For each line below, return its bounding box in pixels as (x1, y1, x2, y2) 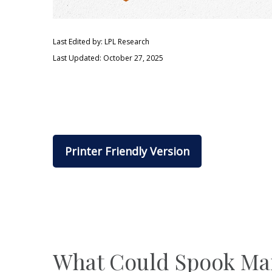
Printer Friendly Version (65, 144, 189, 159)
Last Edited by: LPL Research (53, 36, 149, 47)
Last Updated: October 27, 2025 (53, 53, 163, 64)
